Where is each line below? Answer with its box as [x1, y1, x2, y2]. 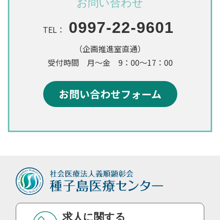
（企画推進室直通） [75, 42, 145, 55]
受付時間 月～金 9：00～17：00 [47, 56, 173, 68]
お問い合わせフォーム [58, 86, 162, 101]
